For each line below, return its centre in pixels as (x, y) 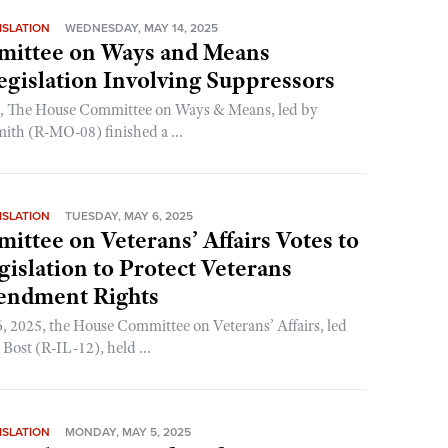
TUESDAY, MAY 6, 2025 (129, 216)
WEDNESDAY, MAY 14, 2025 (142, 28)
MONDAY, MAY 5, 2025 (128, 432)
